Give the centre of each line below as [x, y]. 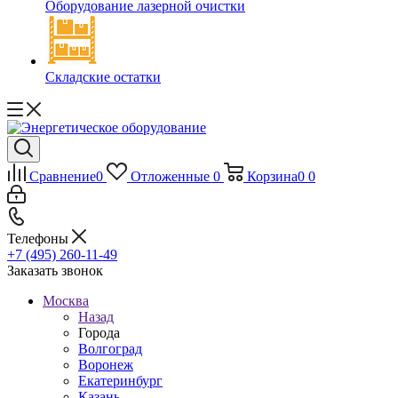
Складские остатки [103, 77]
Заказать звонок [55, 271]
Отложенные [170, 176]
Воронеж [106, 365]
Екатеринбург [120, 381]
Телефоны [40, 239]
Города [99, 333]
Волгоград [110, 349]
